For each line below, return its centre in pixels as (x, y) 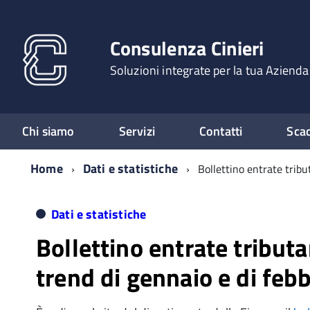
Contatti (221, 131)
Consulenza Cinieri (187, 48)
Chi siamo (48, 131)
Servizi (137, 131)
